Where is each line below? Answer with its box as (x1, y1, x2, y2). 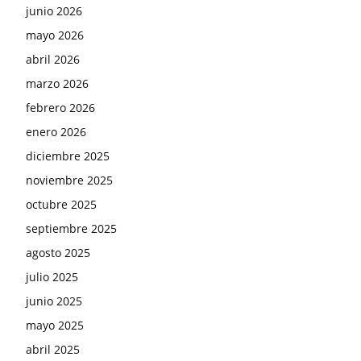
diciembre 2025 (26, 147, 110, 164)
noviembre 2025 (26, 172, 113, 188)
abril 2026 (26, 51, 80, 67)
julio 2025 (26, 268, 78, 284)
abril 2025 (26, 341, 80, 357)
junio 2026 (26, 2, 82, 19)
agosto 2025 (26, 244, 90, 260)
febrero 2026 (26, 99, 95, 115)
